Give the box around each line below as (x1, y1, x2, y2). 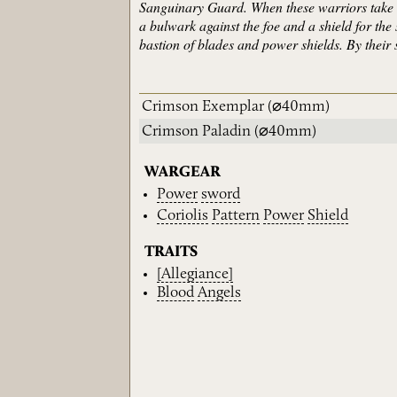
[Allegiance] (157, 266, 234, 282)
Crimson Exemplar (142, 99, 265, 114)
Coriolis (157, 208, 209, 224)
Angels (198, 284, 242, 300)
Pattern (212, 208, 261, 224)
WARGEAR (144, 165, 222, 180)
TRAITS (144, 245, 198, 261)
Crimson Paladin (142, 124, 252, 139)
